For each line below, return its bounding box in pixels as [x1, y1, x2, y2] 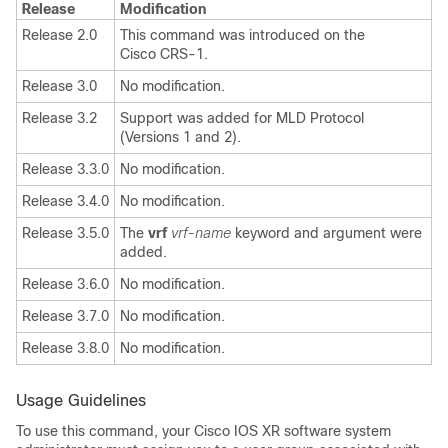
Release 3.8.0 [22, 339, 109, 356]
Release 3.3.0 [22, 160, 109, 177]
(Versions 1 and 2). [120, 128, 241, 145]
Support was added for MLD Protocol [120, 109, 364, 126]
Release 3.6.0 [22, 275, 109, 292]
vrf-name [171, 224, 231, 241]
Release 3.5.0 [22, 224, 109, 241]
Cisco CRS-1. [120, 45, 208, 62]
